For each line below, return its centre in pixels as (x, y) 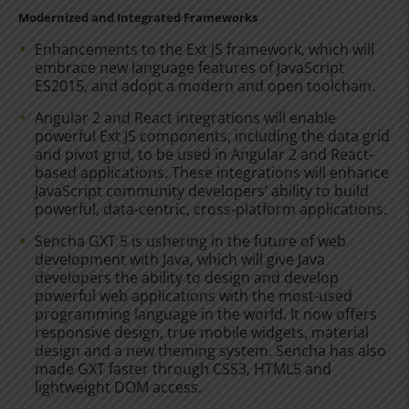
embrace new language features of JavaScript (189, 68)
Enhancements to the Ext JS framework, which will (204, 49)
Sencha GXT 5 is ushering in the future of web (190, 241)
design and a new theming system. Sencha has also (210, 351)
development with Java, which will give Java (180, 259)
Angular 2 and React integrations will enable (185, 118)
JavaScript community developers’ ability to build (202, 191)
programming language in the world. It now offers (206, 314)
